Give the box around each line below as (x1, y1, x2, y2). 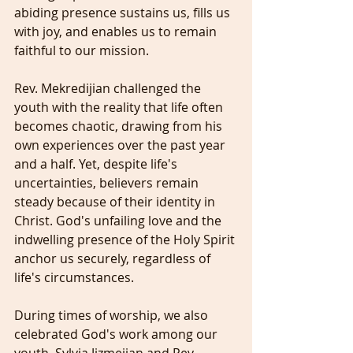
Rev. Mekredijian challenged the (14, 80, 204, 97)
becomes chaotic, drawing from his (14, 117, 225, 135)
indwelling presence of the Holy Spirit (14, 231, 238, 248)
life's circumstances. (14, 269, 134, 286)
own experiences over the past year (14, 136, 229, 154)
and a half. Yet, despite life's (14, 155, 180, 173)
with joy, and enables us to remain (14, 23, 220, 40)
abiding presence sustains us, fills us (14, 4, 233, 21)
